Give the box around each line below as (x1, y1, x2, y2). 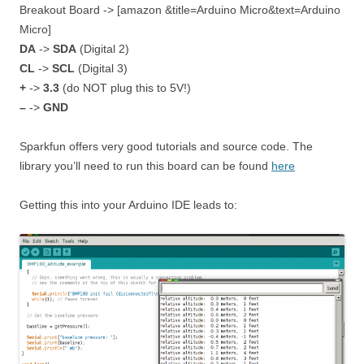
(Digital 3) (75, 62, 128, 76)
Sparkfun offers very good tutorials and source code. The (19, 140, 313, 154)
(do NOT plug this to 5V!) (59, 81, 191, 95)
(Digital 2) (76, 42, 129, 56)
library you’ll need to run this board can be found (19, 159, 271, 173)
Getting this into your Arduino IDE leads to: (19, 198, 237, 212)
